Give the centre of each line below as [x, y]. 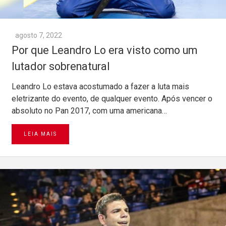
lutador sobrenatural [61, 67]
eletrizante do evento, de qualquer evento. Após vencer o [112, 99]
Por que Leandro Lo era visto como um [104, 50]
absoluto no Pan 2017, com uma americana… [89, 111]
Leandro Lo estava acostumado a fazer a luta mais [100, 87]
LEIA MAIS [40, 134]
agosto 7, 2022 [39, 36]
